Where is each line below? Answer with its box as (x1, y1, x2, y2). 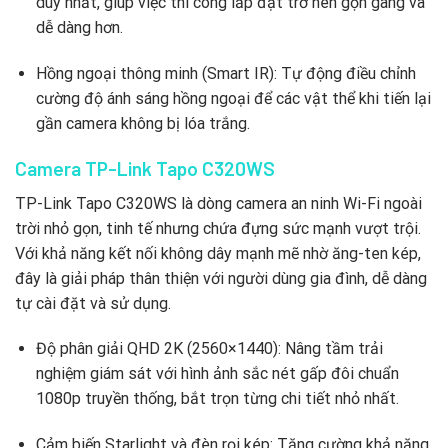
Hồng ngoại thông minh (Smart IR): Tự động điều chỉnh (35, 64, 416, 84)
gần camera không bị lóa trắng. (35, 114, 250, 134)
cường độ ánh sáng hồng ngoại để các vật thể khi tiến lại (35, 89, 431, 109)
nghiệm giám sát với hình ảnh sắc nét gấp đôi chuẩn (35, 364, 399, 384)
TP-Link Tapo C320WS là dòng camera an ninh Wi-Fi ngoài (15, 193, 422, 213)
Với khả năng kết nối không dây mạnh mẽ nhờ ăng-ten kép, (15, 243, 421, 263)
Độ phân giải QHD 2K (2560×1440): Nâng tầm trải (35, 339, 383, 359)
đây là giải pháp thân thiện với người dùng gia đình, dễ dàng (15, 268, 427, 288)
